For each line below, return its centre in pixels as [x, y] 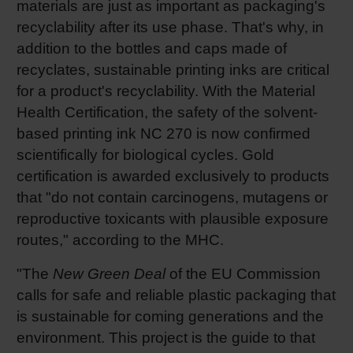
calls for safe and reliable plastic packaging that [176, 295]
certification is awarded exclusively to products [173, 176]
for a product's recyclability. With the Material [166, 91]
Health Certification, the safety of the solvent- [167, 112]
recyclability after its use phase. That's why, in [170, 27]
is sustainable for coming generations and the [170, 316]
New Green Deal [109, 273]
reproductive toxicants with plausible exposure [173, 218]
